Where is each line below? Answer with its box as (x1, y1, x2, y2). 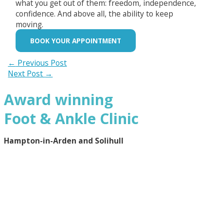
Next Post (8, 68, 45, 79)
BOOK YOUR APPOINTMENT (30, 36, 121, 46)
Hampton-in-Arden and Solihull (4, 135, 124, 146)
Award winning (4, 89, 113, 109)
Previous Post (16, 57, 67, 68)
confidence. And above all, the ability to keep (15, 8, 173, 19)
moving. (15, 18, 43, 30)
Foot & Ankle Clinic (4, 108, 139, 128)
